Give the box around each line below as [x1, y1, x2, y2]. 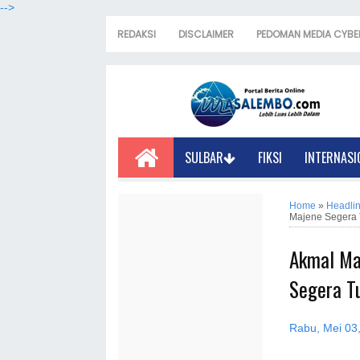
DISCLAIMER [178, 27, 234, 41]
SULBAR [185, 148, 224, 167]
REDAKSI [117, 27, 156, 41]
